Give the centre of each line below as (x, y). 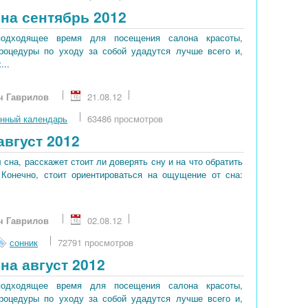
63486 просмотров (125, 118)
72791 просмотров (96, 242)
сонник (24, 242)
